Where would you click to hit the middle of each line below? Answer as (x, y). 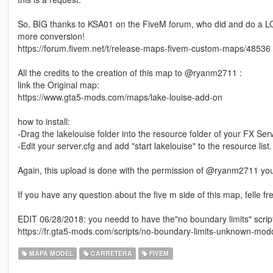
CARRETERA (110, 253)
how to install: (44, 121)
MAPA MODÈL (51, 253)
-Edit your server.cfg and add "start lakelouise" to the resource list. (144, 145)
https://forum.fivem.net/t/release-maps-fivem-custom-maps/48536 (144, 48)
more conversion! (51, 36)
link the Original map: (58, 84)
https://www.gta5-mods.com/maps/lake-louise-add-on (120, 97)
